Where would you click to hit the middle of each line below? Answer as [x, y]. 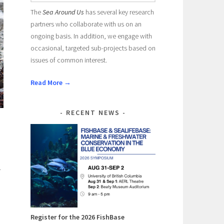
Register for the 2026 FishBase [77, 217]
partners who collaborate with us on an [86, 24]
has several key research [119, 12]
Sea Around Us [63, 12]
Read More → [51, 82]
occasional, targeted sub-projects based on [93, 48]
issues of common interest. [69, 60]
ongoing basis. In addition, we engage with [91, 36]
